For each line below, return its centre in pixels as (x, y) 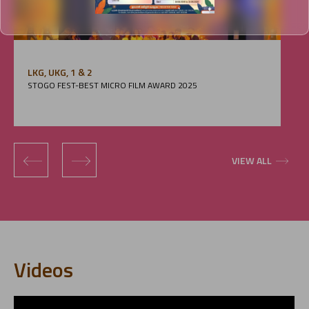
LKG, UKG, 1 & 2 (60, 72)
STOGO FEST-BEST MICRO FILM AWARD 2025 (112, 85)
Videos (43, 269)
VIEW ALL (252, 160)
